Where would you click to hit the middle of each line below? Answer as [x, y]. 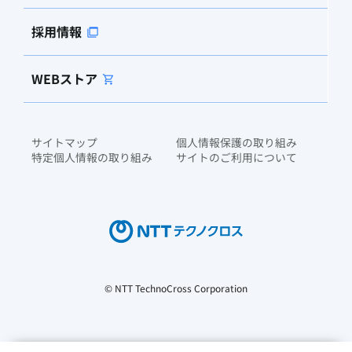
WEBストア [64, 79]
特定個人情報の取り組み [92, 157]
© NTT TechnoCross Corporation [176, 288]
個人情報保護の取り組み [236, 142]
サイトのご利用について [236, 157]
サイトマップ [64, 142]
